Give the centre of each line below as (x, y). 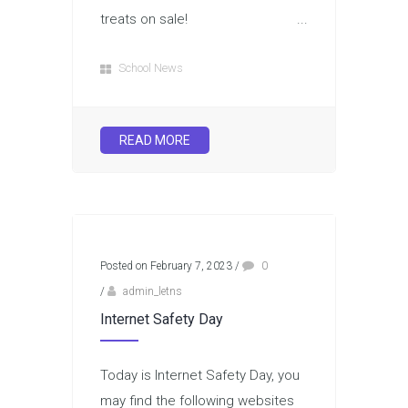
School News (151, 68)
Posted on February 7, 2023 (166, 266)
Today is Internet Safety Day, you (200, 375)
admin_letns (153, 291)
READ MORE (155, 140)
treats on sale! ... (204, 19)
